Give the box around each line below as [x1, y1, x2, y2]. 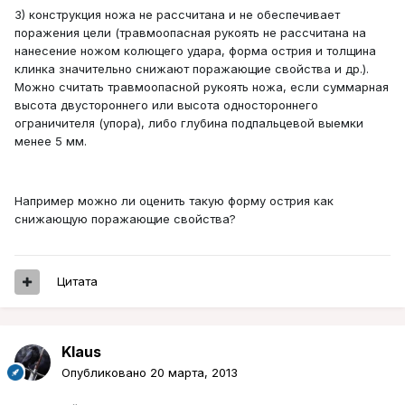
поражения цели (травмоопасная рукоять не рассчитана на [14, 25, 366, 41]
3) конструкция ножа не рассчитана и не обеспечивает [14, 7, 340, 23]
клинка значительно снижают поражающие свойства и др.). [14, 61, 369, 77]
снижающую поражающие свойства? [14, 212, 236, 227]
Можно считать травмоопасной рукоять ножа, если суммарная [14, 80, 389, 95]
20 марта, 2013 [150, 365, 238, 381]
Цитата [57, 274, 98, 289]
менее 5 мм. [14, 134, 87, 149]
